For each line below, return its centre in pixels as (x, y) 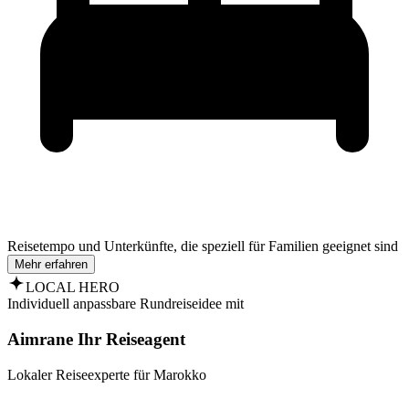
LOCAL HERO (73, 288)
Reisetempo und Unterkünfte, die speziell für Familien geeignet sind (203, 246)
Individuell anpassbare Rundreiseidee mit (126, 304)
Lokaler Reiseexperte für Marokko (107, 374)
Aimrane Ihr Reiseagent (96, 339)
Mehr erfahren (51, 265)
